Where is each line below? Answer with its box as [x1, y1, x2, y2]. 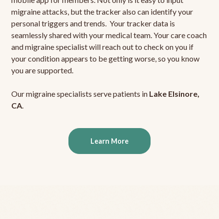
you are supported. [11, 66, 73, 75]
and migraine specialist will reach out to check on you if [11, 42, 194, 52]
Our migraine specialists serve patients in [11, 89, 149, 99]
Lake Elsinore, [149, 89, 199, 99]
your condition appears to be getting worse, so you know [11, 54, 199, 64]
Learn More [90, 137, 129, 146]
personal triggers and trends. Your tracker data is [11, 19, 175, 28]
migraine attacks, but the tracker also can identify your [11, 7, 193, 17]
